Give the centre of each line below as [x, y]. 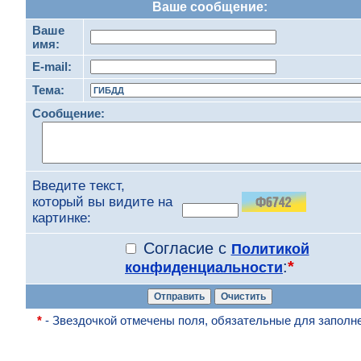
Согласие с [185, 248]
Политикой [270, 249]
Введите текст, [79, 186]
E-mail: [52, 66]
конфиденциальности [204, 268]
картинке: [62, 218]
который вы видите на [102, 202]
